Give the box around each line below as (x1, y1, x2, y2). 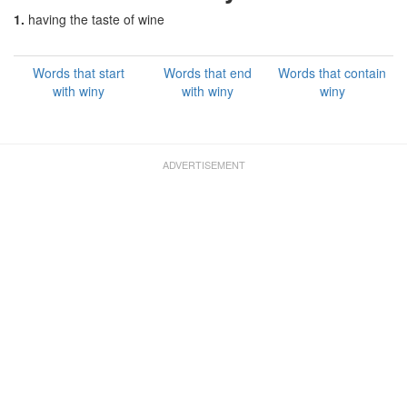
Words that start (33, 64, 124, 82)
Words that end (163, 64, 252, 82)
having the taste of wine (28, 10, 164, 28)
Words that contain (278, 64, 386, 82)
